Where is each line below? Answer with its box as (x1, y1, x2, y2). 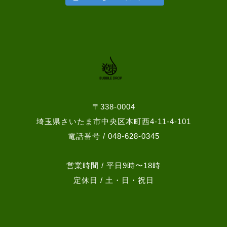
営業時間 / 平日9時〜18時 (66, 161, 161, 170)
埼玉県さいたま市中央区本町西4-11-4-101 (36, 117, 191, 126)
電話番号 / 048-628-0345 (67, 132, 160, 141)
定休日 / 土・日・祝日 (73, 176, 154, 185)
